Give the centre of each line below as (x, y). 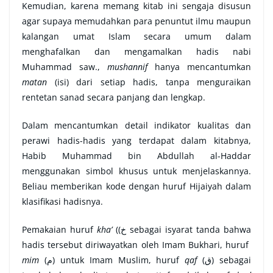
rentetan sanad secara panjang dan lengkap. (114, 97)
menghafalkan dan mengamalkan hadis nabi (136, 52)
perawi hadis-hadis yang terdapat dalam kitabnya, (136, 141)
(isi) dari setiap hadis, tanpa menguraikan (153, 82)
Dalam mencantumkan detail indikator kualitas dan (136, 126)
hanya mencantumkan (199, 67)
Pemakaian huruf (59, 230)
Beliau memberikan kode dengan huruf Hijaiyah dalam (136, 186)
